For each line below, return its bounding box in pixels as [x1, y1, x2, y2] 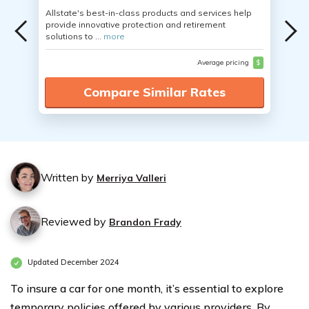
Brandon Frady [109, 216, 181, 228]
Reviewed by [41, 215, 109, 228]
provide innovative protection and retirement [46, 19, 226, 30]
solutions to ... [46, 31, 103, 41]
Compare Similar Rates [83, 84, 226, 100]
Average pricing [197, 58, 251, 67]
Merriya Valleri [97, 172, 166, 184]
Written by [41, 170, 97, 184]
